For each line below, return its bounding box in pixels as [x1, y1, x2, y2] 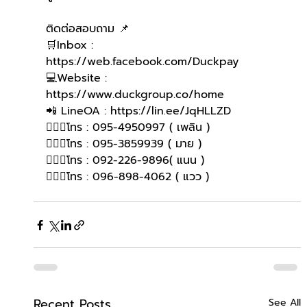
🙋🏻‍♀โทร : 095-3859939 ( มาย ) [45, 136, 201, 153]
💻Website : [45, 70, 111, 87]
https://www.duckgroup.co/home [45, 86, 224, 103]
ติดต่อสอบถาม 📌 [45, 21, 130, 38]
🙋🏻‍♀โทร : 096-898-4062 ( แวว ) [45, 169, 209, 186]
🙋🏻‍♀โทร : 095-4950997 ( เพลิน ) [45, 119, 210, 136]
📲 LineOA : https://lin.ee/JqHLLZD [45, 103, 231, 120]
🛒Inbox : [45, 37, 97, 54]
